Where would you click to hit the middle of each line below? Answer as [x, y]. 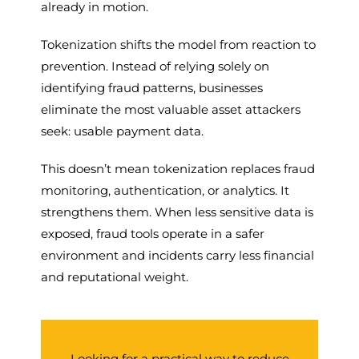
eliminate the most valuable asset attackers [171, 109]
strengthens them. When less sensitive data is [177, 212]
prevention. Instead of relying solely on [155, 66]
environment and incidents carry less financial [178, 255]
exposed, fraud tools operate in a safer [153, 233]
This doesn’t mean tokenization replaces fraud [178, 168]
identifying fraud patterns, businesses [152, 87]
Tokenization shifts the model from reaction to [179, 44]
